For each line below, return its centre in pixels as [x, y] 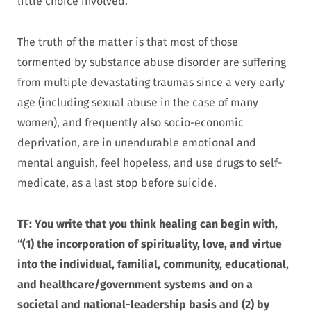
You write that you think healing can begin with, [156, 224]
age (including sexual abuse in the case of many [138, 103]
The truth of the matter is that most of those [128, 42]
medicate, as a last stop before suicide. [118, 183]
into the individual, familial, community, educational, [153, 264]
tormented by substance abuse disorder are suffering [152, 62]
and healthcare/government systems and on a [135, 284]
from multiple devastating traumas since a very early [151, 83]
